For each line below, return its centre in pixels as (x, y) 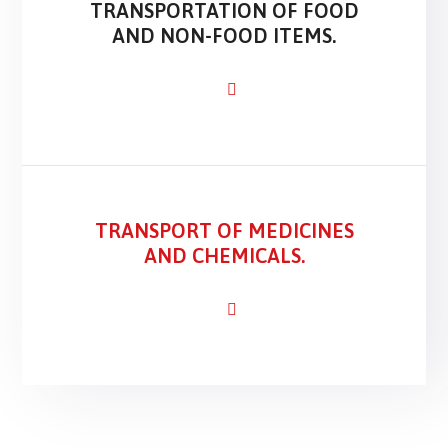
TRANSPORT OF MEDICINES (224, 230)
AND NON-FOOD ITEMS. (224, 35)
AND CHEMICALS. (224, 255)
